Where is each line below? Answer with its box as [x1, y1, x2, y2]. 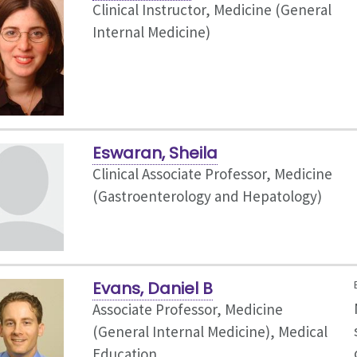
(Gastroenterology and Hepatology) [92, 186, 322, 206]
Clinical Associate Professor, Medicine [92, 164, 332, 184]
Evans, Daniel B [92, 277, 213, 300]
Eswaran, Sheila [92, 142, 218, 165]
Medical [277, 321, 328, 341]
